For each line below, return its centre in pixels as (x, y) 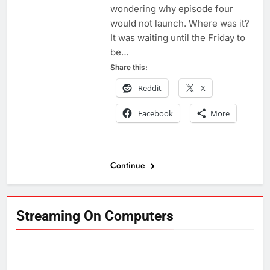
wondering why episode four (171, 9)
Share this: (129, 67)
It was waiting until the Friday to (177, 38)
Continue (129, 165)
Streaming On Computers (95, 216)
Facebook (155, 113)
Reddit (149, 88)
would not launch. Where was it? (180, 23)
